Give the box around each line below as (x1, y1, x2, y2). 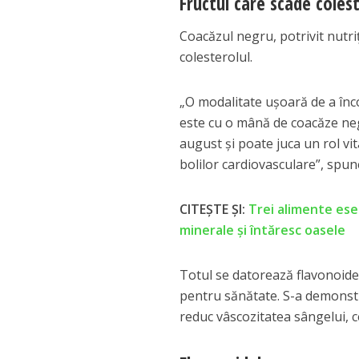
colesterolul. (179, 48, 253, 67)
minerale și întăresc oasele (179, 221, 346, 240)
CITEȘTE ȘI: (179, 200, 249, 219)
